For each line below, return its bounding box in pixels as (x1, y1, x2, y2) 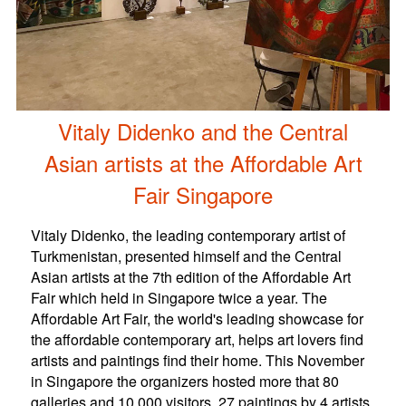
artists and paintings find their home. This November (30, 350, 364, 372)
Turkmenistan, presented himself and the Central (30, 246, 342, 267)
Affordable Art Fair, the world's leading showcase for (30, 308, 363, 330)
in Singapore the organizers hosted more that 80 (30, 371, 339, 392)
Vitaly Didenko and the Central (58, 115, 348, 148)
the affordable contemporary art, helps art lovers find (30, 329, 363, 351)
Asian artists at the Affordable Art (43, 147, 362, 179)
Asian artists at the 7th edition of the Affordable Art (30, 266, 351, 288)
